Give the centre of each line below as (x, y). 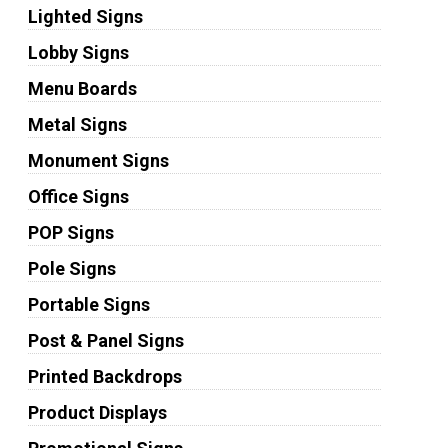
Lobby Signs (78, 53)
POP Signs (70, 233)
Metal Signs (77, 125)
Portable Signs (88, 305)
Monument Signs (98, 161)
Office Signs (78, 197)
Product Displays (97, 413)
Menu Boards (82, 89)
